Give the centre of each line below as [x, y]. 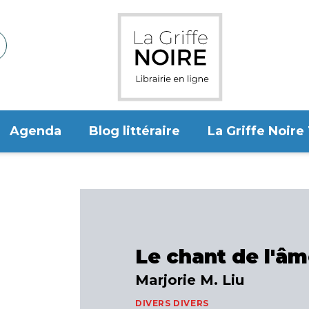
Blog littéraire [134, 131]
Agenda [36, 131]
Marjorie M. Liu [190, 280]
